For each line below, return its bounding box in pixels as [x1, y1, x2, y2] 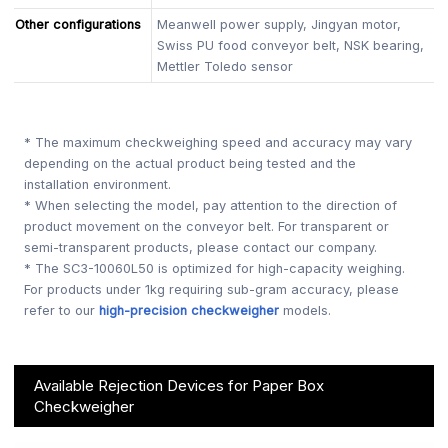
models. [279, 302, 332, 318]
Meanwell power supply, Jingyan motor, [157, 16, 402, 32]
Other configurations [15, 16, 142, 32]
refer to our [24, 302, 100, 318]
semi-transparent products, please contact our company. [24, 239, 378, 255]
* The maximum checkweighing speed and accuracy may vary [24, 134, 413, 150]
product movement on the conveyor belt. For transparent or [24, 218, 390, 234]
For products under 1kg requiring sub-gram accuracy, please [24, 281, 400, 297]
